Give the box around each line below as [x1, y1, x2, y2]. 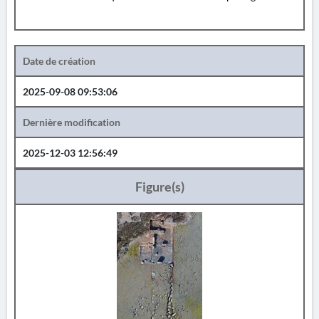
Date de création [23, 55, 95, 67]
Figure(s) [135, 179, 184, 194]
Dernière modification [23, 116, 120, 128]
